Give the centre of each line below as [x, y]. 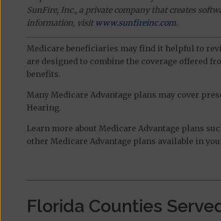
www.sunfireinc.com [135, 23]
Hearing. [44, 108]
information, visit [61, 23]
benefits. [43, 74]
